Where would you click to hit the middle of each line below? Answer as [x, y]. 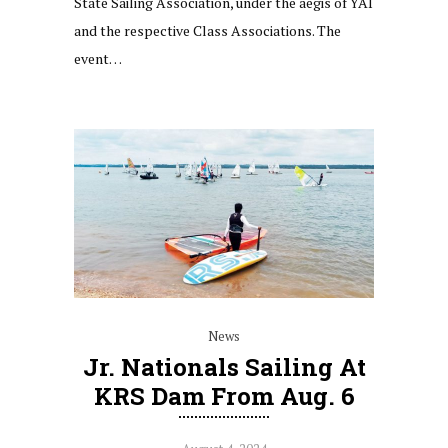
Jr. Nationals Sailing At [224, 366]
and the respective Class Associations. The [207, 30]
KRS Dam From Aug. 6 [224, 395]
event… [98, 58]
